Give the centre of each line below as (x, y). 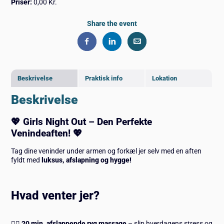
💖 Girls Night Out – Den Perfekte (82, 122)
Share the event (112, 23)
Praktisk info (103, 78)
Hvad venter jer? (55, 195)
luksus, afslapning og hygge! (87, 160)
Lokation (164, 78)
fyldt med (26, 160)
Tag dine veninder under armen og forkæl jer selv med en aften (106, 151)
